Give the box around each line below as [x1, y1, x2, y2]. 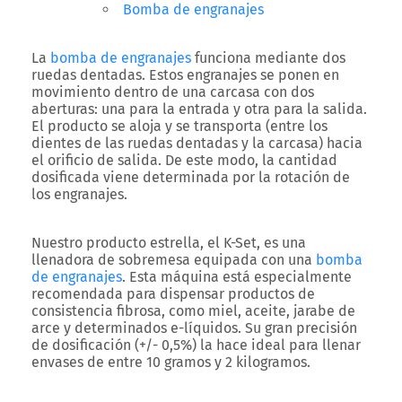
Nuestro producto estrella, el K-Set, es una [31, 234, 306, 251]
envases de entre [31, 354, 146, 371]
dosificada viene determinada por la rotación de [31, 169, 350, 186]
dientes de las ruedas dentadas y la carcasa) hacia [31, 135, 363, 152]
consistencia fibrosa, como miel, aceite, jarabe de [31, 302, 355, 319]
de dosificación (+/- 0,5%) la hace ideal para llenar [31, 336, 361, 354]
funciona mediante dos [191, 49, 345, 66]
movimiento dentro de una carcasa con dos [31, 83, 314, 100]
